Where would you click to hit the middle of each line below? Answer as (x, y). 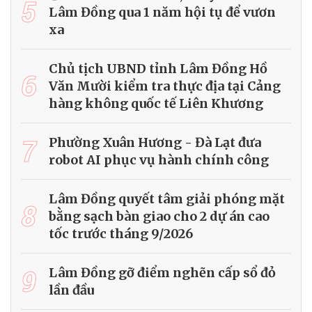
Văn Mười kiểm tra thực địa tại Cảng (165, 86)
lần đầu (71, 290)
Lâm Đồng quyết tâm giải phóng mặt (167, 198)
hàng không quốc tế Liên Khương (156, 103)
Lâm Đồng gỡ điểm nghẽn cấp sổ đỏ (162, 272)
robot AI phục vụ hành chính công (159, 159)
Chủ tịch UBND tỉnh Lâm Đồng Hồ (158, 68)
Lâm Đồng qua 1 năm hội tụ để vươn (162, 12)
